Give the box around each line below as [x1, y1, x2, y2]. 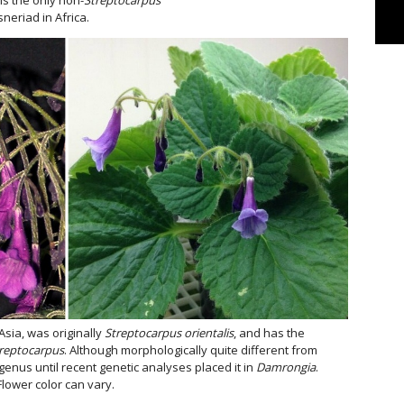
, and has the [233, 325, 305, 342]
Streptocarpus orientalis [104, 325, 234, 342]
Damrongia [255, 359, 316, 376]
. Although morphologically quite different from [63, 342, 317, 359]
